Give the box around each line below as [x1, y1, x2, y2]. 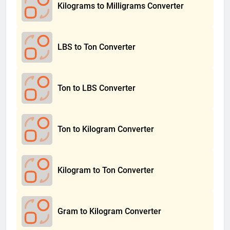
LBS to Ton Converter [57, 42, 136, 52]
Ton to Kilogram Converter [57, 124, 154, 134]
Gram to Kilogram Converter [57, 206, 161, 216]
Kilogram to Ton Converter [57, 165, 154, 175]
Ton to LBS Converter [57, 83, 136, 93]
